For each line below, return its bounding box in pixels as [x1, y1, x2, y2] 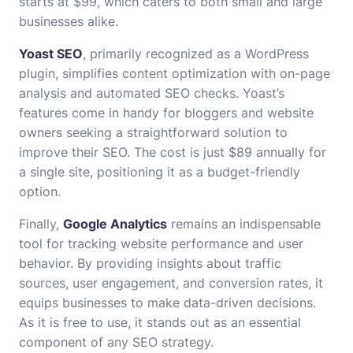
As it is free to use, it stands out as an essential [19, 314, 301, 331]
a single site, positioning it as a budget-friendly [19, 164, 300, 180]
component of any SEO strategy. [19, 334, 214, 351]
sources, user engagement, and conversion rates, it [19, 275, 323, 292]
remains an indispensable [167, 216, 321, 232]
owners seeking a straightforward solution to [19, 124, 288, 141]
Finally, [19, 216, 63, 232]
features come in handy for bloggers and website [19, 105, 314, 121]
